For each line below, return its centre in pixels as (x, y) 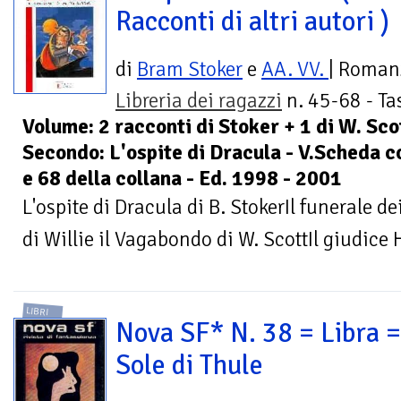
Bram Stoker (190, 70)
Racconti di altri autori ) (252, 22)
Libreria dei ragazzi (199, 101)
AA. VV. (295, 70)
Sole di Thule (189, 365)
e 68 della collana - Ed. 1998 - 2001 (182, 179)
